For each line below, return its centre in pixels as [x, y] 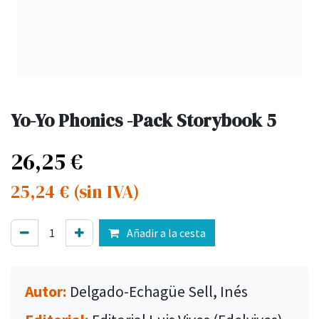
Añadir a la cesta [165, 233]
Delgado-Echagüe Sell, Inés [159, 292]
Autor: [47, 292]
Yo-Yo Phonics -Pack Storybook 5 [143, 121]
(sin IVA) [106, 192]
